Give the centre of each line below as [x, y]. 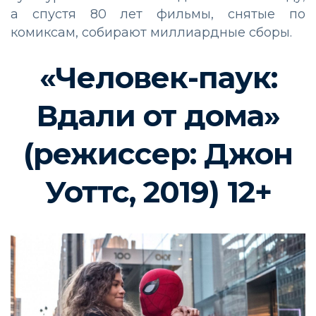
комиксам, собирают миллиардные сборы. [151, 33]
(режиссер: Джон [158, 154]
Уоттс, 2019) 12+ [158, 192]
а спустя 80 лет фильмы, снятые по [158, 14]
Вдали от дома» [158, 116]
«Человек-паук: [158, 78]
